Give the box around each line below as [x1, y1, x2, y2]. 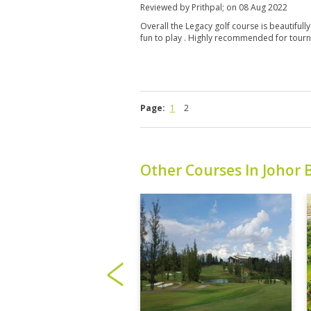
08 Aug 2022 [239, 1, 287, 13]
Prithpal [192, 1, 222, 13]
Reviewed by [140, 1, 192, 13]
